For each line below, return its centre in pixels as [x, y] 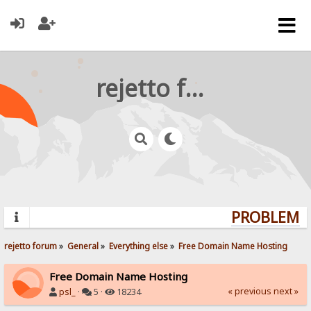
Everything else [139, 245]
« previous [249, 291]
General [83, 245]
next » [286, 291]
